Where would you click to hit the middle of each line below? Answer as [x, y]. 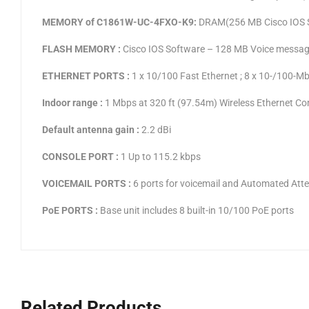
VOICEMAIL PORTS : [87, 183]
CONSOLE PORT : [80, 157]
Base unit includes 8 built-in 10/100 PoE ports [196, 210]
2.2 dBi [155, 130]
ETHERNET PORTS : [86, 76]
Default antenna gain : [91, 130]
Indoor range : [72, 103]
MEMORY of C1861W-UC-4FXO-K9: [119, 22]
